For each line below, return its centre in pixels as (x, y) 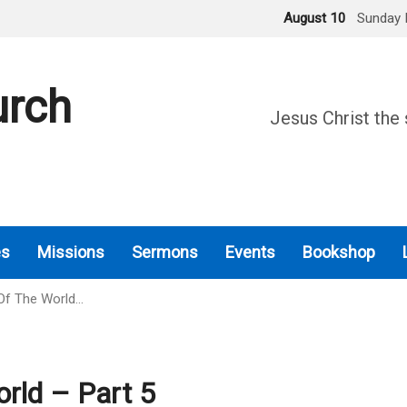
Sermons (165, 252)
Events (250, 252)
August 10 (317, 18)
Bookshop (339, 252)
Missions (71, 252)
